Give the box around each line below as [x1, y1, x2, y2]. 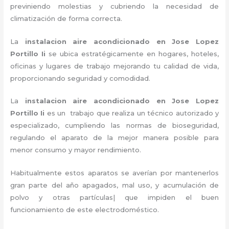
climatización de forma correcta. [10, 14, 123, 22]
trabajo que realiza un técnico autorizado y [67, 109, 219, 118]
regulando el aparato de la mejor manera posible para [10, 133, 219, 142]
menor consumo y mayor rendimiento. [10, 146, 146, 154]
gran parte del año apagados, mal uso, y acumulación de [10, 181, 219, 190]
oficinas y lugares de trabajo [10, 61, 111, 70]
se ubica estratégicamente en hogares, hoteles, [49, 49, 219, 58]
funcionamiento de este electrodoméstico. [10, 205, 162, 214]
